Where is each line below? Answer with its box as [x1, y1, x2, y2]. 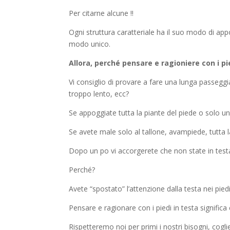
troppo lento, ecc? [69, 89, 129, 99]
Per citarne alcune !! [69, 8, 134, 18]
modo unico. [69, 39, 111, 49]
